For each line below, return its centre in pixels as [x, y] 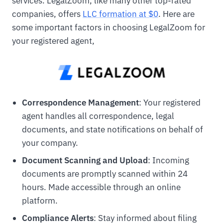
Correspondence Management [80, 102]
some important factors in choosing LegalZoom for [109, 27]
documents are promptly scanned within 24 [105, 174]
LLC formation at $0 [120, 14]
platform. [40, 201]
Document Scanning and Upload [85, 161]
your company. [50, 143]
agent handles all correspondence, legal [98, 116]
